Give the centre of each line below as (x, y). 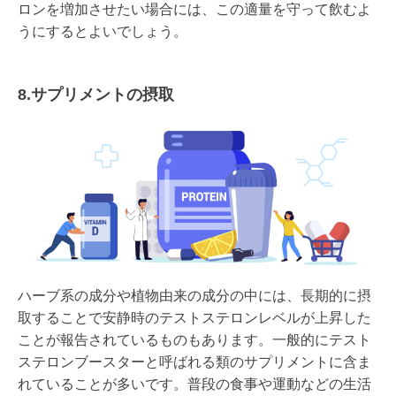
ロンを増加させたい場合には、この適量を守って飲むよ (194, 10)
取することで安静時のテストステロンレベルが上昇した (194, 317)
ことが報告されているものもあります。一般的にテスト (194, 339)
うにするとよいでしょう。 (103, 32)
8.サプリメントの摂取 (96, 95)
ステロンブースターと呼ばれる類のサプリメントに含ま (194, 362)
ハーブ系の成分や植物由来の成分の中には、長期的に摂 (194, 295)
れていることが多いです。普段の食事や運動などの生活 (194, 384)
